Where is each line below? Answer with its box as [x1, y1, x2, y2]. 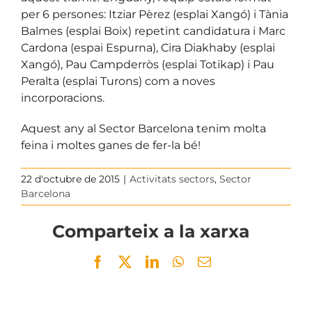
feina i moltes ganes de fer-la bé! [21, 139, 201, 153]
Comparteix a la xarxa [52, 220, 249, 242]
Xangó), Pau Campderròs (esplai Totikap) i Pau [21, 58, 274, 72]
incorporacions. [21, 91, 104, 105]
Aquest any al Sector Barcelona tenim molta [21, 122, 266, 136]
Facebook [103, 254, 156, 268]
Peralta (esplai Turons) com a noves [21, 75, 215, 88]
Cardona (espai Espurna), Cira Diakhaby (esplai [21, 41, 275, 55]
